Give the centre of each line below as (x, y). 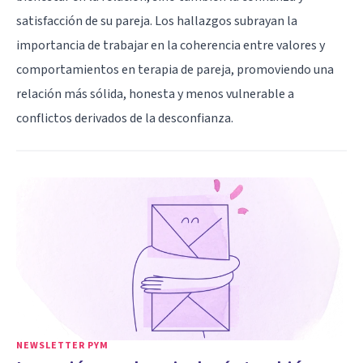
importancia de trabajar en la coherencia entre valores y (171, 45)
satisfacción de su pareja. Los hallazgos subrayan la (157, 21)
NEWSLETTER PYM (62, 345)
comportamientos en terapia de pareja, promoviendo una (175, 69)
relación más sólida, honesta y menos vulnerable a (155, 94)
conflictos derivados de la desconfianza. (125, 118)
